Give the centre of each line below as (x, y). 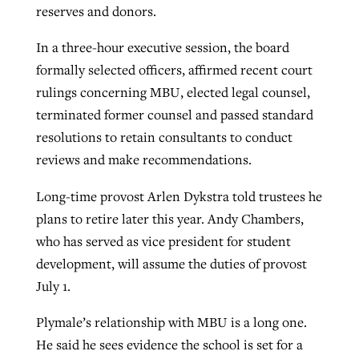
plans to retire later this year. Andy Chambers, (169, 218)
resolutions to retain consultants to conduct (164, 137)
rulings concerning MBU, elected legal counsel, (173, 93)
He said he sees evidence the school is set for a (169, 345)
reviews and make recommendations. (143, 160)
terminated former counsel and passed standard (174, 115)
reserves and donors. (96, 11)
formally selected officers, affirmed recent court (174, 70)
